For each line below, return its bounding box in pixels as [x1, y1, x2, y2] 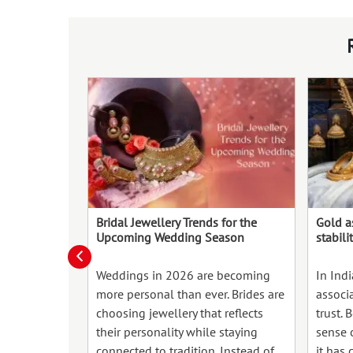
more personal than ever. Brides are [96, 287, 284, 302]
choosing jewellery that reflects [96, 306, 263, 321]
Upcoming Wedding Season [96, 230, 244, 245]
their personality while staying [96, 325, 258, 340]
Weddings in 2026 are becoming [96, 268, 270, 283]
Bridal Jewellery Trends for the [96, 215, 257, 230]
